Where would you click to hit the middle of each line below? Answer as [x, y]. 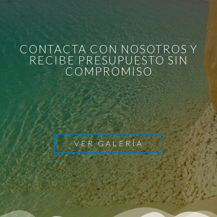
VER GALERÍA [108, 143]
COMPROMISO [108, 71]
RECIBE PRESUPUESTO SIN [108, 60]
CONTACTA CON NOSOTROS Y [108, 49]
